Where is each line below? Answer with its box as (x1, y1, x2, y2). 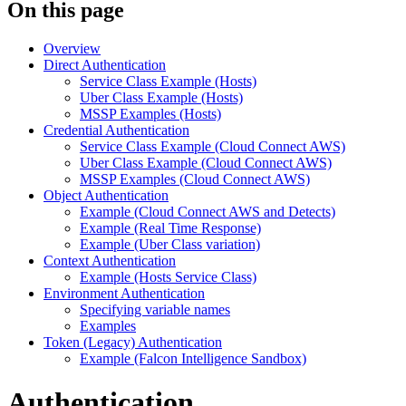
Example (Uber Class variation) (80, 236, 260, 252)
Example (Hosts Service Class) (80, 268, 256, 285)
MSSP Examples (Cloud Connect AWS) (80, 170, 310, 187)
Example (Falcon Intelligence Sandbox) (80, 350, 306, 366)
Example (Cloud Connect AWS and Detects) (80, 203, 335, 219)
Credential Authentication (43, 121, 189, 138)
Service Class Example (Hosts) (80, 72, 256, 89)
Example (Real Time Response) (80, 219, 261, 236)
